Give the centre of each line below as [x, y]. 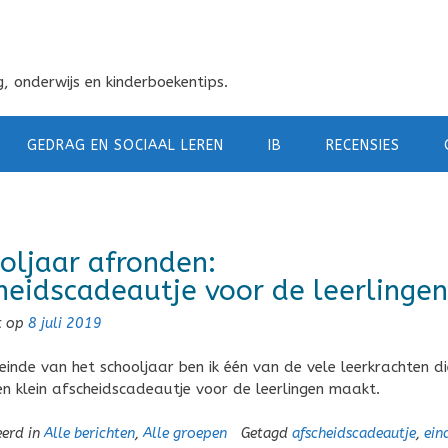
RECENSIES [363, 145]
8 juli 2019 [64, 323]
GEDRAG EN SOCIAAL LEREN [125, 145]
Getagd [266, 433]
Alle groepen [184, 433]
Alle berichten [89, 433]
